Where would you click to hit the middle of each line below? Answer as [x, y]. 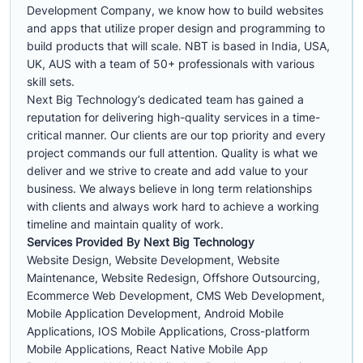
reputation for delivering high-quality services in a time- [173, 117]
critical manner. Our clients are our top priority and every [176, 135]
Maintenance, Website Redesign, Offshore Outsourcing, [173, 278]
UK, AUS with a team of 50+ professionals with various [171, 64]
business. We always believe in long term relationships [169, 188]
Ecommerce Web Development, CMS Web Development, [176, 295]
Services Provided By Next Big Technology [141, 242]
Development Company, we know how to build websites [175, 10]
